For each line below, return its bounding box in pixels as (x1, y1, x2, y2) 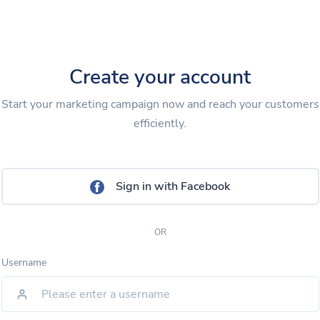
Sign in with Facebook (116, 178, 230, 194)
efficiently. (134, 115, 186, 131)
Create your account (69, 63, 251, 91)
